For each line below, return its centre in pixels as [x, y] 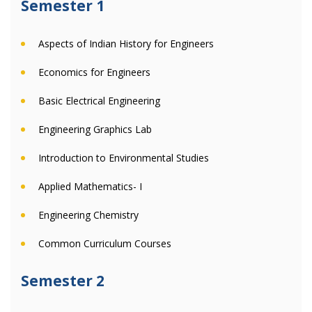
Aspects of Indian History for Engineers [126, 44]
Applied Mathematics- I [90, 186]
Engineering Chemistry [88, 215]
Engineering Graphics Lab [95, 129]
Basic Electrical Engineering [99, 101]
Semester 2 [63, 281]
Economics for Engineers [94, 72]
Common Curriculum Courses [105, 243]
